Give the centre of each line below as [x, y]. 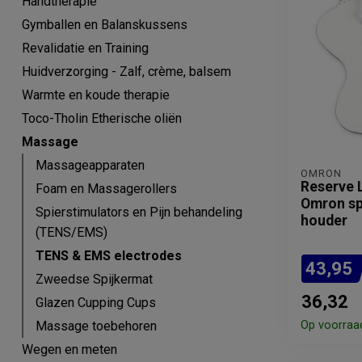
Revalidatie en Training [85, 48]
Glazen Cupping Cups [96, 303]
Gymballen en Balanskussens [105, 25]
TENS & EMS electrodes [109, 256]
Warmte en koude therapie [96, 95]
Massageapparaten [90, 165]
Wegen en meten [69, 349]
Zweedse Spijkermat [94, 279]
